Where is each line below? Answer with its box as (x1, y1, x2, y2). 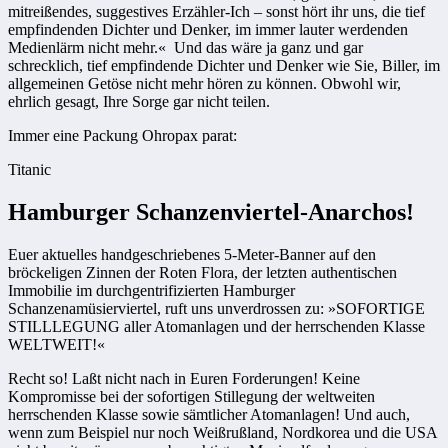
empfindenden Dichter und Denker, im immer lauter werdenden (8, 21, 408, 39)
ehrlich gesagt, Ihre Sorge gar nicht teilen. (8, 93, 270, 111)
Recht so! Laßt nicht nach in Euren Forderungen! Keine (8, 370, 360, 388)
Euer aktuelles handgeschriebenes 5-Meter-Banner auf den (8, 246, 376, 264)
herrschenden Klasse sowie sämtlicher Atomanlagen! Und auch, (8, 406, 410, 424)
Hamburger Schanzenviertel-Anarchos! (8, 199, 414, 226)
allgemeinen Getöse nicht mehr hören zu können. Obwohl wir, (8, 75, 401, 93)
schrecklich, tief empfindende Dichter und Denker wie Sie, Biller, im (8, 57, 440, 75)
